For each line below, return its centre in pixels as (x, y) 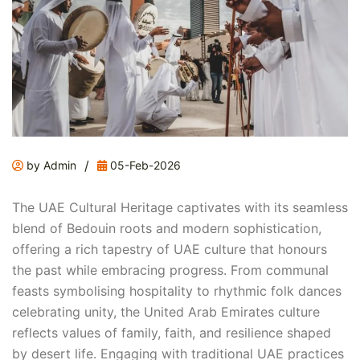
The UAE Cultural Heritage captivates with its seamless (180, 208)
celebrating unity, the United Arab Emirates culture (166, 312)
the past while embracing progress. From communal (170, 270)
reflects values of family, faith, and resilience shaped (172, 333)
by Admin (50, 166)
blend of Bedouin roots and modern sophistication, (167, 229)
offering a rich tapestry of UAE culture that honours (170, 250)
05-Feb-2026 (144, 166)
